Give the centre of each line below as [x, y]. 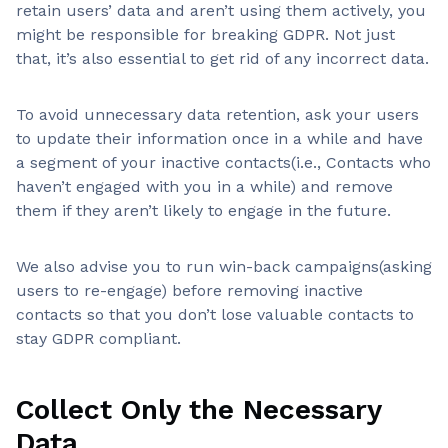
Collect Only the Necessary [198, 409]
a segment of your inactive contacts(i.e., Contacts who [223, 162]
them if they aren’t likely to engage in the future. [203, 210]
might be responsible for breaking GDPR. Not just [205, 34]
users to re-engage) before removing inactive [189, 290]
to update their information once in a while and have [219, 138]
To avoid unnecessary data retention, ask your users [217, 114]
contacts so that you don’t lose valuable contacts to [215, 314]
